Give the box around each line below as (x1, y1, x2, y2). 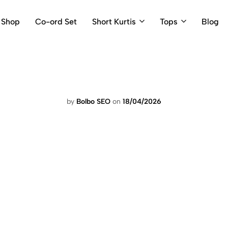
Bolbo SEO (76, 97, 110, 106)
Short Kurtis (92, 16, 136, 26)
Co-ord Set (35, 16, 77, 26)
